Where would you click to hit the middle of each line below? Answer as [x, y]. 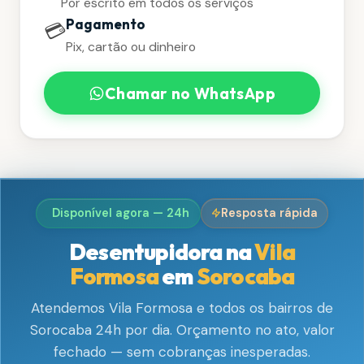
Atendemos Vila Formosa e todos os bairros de [182, 308]
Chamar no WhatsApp [190, 93]
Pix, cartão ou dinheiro [130, 47]
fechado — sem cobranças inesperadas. [182, 352]
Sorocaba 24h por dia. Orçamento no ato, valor [182, 330]
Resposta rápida [269, 212]
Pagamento [105, 24]
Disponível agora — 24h [121, 212]
